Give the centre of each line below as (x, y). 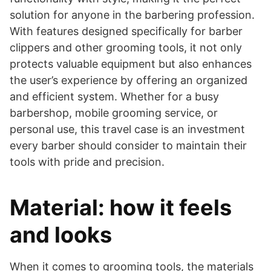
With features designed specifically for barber (126, 31)
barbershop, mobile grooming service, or (114, 113)
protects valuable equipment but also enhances (131, 64)
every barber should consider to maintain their (128, 145)
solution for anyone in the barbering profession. (132, 15)
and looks (61, 234)
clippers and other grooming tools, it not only (126, 47)
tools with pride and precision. (87, 162)
